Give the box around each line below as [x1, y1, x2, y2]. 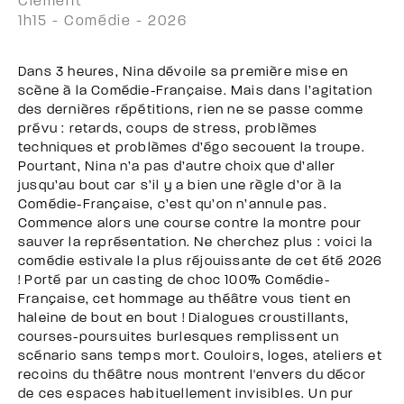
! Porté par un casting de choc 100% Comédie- [18, 273, 330, 288]
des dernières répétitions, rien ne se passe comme [18, 103, 363, 117]
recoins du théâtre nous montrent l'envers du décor [18, 368, 367, 382]
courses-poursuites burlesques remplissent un [18, 330, 339, 344]
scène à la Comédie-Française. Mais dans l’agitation [18, 84, 373, 98]
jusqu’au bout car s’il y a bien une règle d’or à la [18, 179, 343, 193]
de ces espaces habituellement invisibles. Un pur [18, 387, 354, 401]
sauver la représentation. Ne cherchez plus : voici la [18, 235, 373, 250]
